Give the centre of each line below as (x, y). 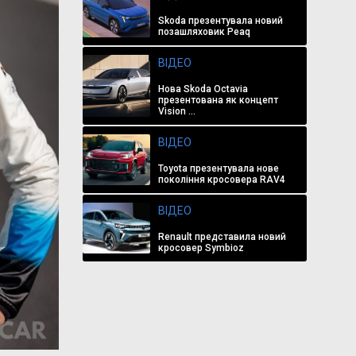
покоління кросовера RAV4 (221, 180)
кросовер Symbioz (201, 248)
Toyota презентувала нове (218, 168)
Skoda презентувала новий (220, 21)
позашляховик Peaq (204, 32)
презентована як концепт (218, 100)
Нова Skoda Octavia (203, 89)
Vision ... (176, 111)
